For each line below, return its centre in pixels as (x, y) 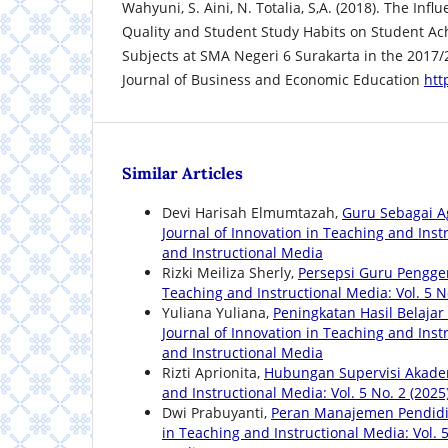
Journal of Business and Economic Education (273, 80)
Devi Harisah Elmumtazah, (252, 213)
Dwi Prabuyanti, (216, 413)
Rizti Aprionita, (213, 373)
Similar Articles (182, 173)
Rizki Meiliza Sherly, (230, 273)
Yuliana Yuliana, (217, 313)
